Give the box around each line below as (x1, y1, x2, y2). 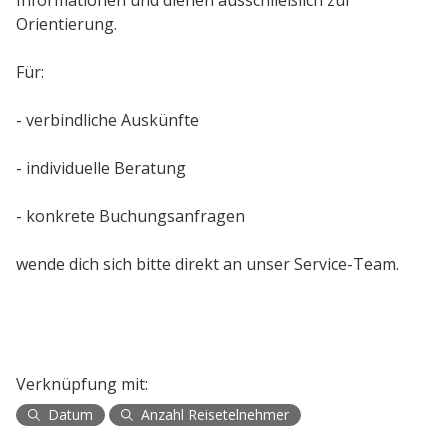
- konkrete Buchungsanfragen (16, 205, 249, 227)
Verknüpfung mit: (16, 373, 148, 395)
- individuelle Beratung (16, 157, 190, 179)
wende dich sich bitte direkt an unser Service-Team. (16, 253, 399, 275)
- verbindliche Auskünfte (16, 109, 203, 131)
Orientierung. (16, 13, 117, 35)
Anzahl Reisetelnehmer (141, 405, 289, 424)
